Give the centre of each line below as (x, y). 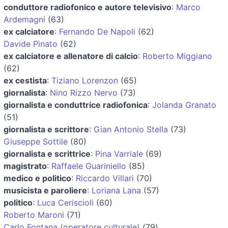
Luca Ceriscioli (65, 202)
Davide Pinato (31, 44)
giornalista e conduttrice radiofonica (76, 105)
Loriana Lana (116, 190)
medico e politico (37, 178)
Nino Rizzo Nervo (84, 92)
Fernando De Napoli (97, 31)
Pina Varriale (119, 153)
